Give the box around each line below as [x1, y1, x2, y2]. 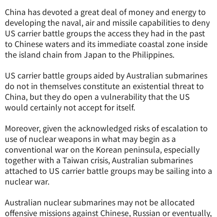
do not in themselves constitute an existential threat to [5, 80, 204, 92]
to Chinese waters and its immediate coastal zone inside [5, 38, 208, 49]
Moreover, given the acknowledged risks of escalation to [5, 122, 208, 134]
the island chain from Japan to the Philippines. [5, 48, 174, 60]
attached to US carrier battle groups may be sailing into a [5, 165, 212, 176]
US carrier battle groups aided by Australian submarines [5, 69, 207, 81]
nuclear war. [5, 175, 49, 187]
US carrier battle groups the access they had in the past [5, 27, 205, 39]
